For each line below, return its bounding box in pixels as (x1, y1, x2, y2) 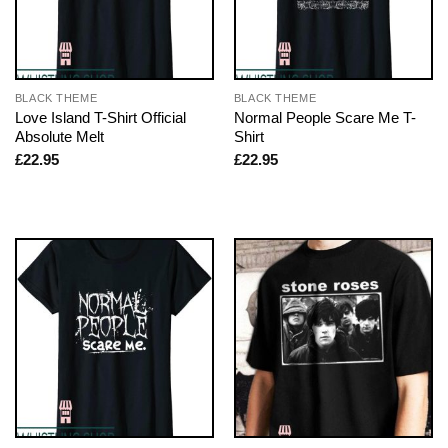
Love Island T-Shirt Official (14, 108, 186, 126)
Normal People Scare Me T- (233, 108, 416, 126)
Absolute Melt (14, 127, 104, 145)
